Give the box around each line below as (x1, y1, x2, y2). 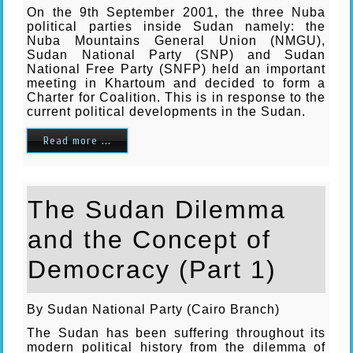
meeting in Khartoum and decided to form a (27, 76, 326, 90)
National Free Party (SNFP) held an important (27, 61, 326, 76)
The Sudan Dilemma (28, 195, 287, 224)
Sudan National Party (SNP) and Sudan (27, 47, 326, 61)
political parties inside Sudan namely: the (27, 19, 326, 33)
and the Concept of (28, 225, 272, 254)
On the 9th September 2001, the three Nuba (27, 5, 326, 19)
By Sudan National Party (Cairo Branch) (27, 302, 281, 316)
